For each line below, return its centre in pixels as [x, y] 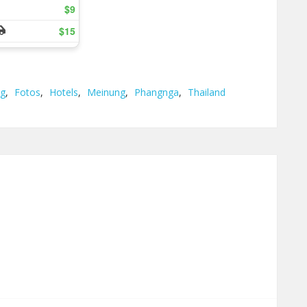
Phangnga [157, 92]
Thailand [207, 92]
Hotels [64, 92]
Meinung [106, 92]
